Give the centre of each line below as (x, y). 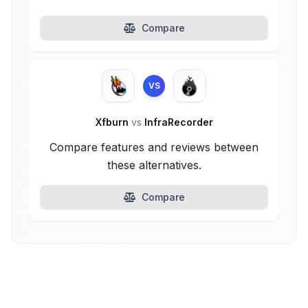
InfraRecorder (177, 122)
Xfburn (113, 122)
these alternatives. (154, 165)
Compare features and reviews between (154, 147)
